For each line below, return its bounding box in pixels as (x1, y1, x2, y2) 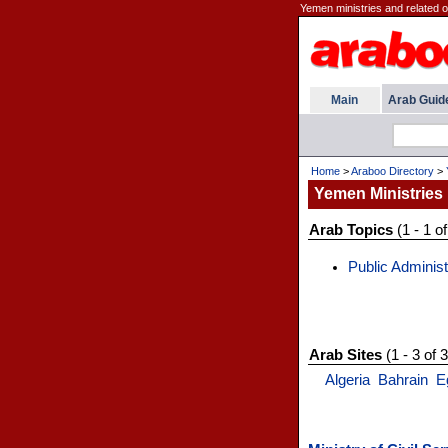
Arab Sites (308, 347, 382, 363)
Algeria (324, 372, 370, 388)
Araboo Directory (350, 165, 434, 177)
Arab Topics (308, 222, 393, 238)
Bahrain (377, 372, 428, 388)
